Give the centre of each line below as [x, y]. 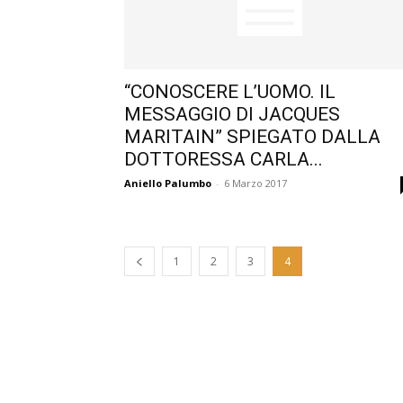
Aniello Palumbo [168, 183]
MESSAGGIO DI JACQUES [232, 114]
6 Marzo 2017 [255, 183]
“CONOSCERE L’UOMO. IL [230, 92]
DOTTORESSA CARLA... [224, 159]
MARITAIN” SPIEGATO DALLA [252, 137]
